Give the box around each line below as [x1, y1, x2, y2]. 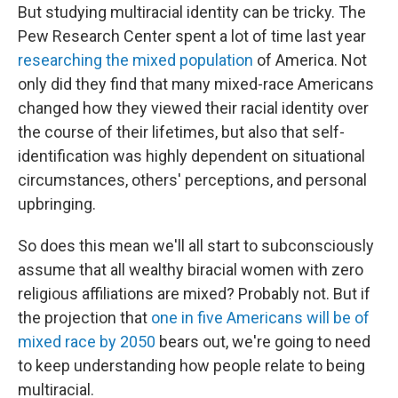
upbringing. [18, 195, 96, 213]
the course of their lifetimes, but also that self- [18, 123, 345, 141]
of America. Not [253, 51, 367, 69]
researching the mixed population [18, 51, 253, 69]
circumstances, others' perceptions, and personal [18, 171, 367, 189]
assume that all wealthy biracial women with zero [18, 260, 363, 279]
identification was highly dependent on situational [18, 147, 365, 165]
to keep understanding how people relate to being [18, 356, 365, 375]
